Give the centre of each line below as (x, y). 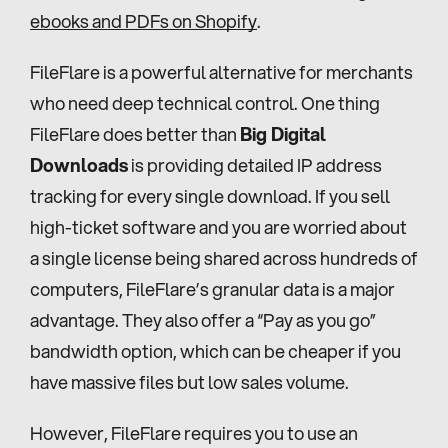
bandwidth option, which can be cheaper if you (215, 350)
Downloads (79, 164)
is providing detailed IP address (255, 164)
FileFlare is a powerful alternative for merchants (221, 71)
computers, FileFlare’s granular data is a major (212, 288)
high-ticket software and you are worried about (218, 226)
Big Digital (283, 133)
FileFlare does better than (135, 133)
